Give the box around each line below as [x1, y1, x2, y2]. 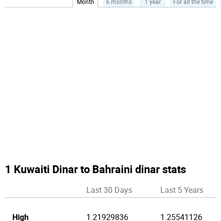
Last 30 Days [86, 185, 132, 195]
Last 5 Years [160, 185, 203, 195]
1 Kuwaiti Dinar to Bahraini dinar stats [5, 162, 186, 176]
